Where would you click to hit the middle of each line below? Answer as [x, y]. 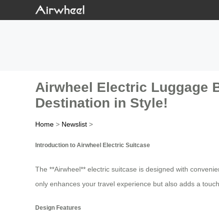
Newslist [74, 124]
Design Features [58, 208]
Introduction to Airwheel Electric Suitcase [93, 145]
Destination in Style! [101, 103]
